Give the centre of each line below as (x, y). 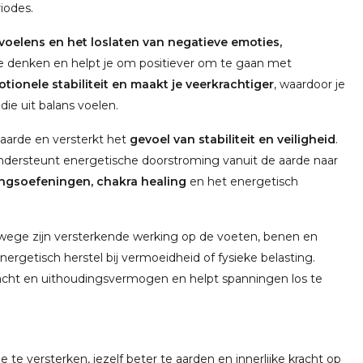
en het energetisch (242, 181)
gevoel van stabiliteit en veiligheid (233, 139)
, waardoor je (310, 84)
